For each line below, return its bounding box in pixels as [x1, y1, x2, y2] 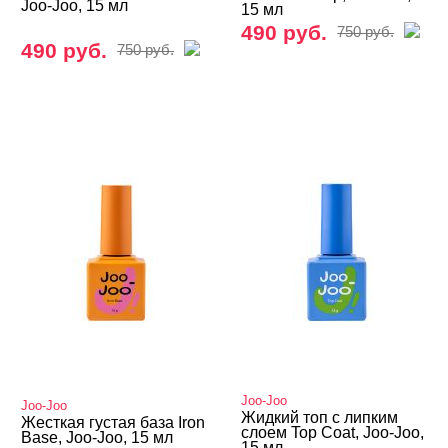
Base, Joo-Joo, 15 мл [21, 429, 174, 446]
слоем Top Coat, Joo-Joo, [241, 424, 425, 441]
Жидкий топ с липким [241, 409, 399, 426]
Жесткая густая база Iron [21, 414, 206, 431]
